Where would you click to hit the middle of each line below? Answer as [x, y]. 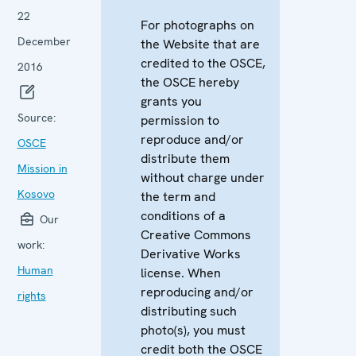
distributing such [188, 311]
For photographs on [197, 25]
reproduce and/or [192, 139]
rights [31, 295]
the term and [178, 196]
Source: [36, 117]
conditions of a [183, 215]
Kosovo [36, 193]
